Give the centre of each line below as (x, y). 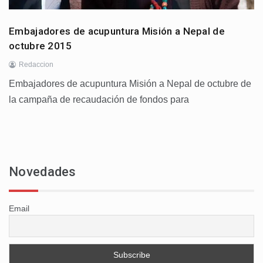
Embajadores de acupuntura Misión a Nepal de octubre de (130, 83)
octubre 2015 (41, 45)
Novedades (43, 171)
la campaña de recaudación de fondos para (99, 99)
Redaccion (36, 64)
